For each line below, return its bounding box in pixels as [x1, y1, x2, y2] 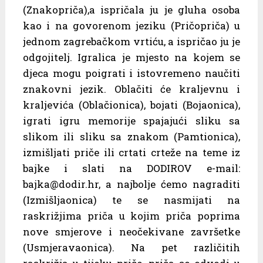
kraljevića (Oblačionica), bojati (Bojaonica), [22, 97, 241, 112]
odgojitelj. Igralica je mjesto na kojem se [22, 50, 241, 64]
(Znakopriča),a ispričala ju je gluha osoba [22, 2, 241, 16]
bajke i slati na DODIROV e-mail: [22, 161, 241, 175]
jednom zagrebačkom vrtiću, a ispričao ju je [22, 34, 241, 48]
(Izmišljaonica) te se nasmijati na [22, 193, 241, 207]
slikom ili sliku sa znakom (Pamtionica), [22, 129, 241, 143]
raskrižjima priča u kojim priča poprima [22, 208, 241, 222]
